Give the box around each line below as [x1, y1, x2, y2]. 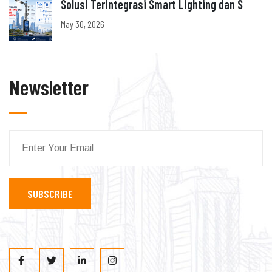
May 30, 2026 [61, 18, 104, 30]
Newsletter [9, 74, 89, 100]
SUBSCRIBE [27, 186, 73, 200]
